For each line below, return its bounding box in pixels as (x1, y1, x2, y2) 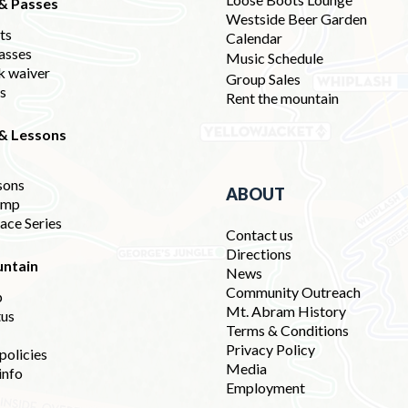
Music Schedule (226, 49, 332, 66)
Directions (226, 245, 291, 262)
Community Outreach (226, 283, 361, 301)
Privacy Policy (226, 341, 315, 358)
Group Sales (226, 70, 301, 87)
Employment (226, 379, 305, 396)
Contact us (226, 226, 293, 243)
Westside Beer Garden (226, 10, 367, 27)
